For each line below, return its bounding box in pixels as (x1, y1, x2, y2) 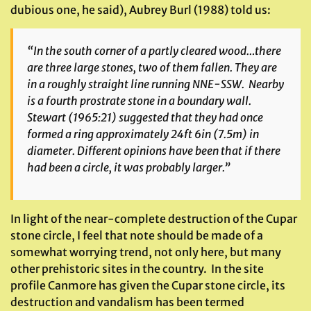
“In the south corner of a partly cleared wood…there (27, 43, 281, 58)
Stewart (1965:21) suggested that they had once (27, 110, 263, 124)
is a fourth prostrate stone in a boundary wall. (27, 93, 253, 108)
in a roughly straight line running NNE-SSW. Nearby (27, 76, 284, 91)
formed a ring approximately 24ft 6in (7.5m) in (27, 126, 259, 141)
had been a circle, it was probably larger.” (27, 160, 230, 174)
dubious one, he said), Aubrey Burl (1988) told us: (10, 2, 271, 17)
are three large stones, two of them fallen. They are (27, 60, 277, 74)
